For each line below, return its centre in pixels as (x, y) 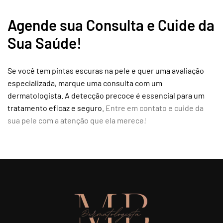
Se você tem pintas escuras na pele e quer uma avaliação (106, 70)
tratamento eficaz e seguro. (56, 108)
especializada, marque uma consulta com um (85, 83)
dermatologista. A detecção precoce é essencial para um (106, 95)
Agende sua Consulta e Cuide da (111, 25)
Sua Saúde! (45, 43)
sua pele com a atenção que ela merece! (77, 120)
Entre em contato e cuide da (155, 108)
